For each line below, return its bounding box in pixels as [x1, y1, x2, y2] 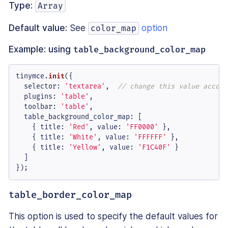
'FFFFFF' [133, 133, 166, 142]
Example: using [9, 44, 73, 55]
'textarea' [64, 82, 105, 91]
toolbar [23, 102, 52, 111]
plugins [23, 92, 52, 101]
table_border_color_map [9, 189, 132, 201]
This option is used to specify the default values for [9, 211, 218, 221]
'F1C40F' [137, 143, 170, 152]
